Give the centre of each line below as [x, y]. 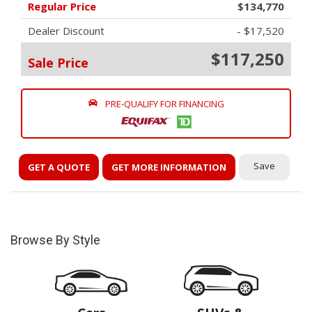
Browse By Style [55, 240]
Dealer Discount [66, 31]
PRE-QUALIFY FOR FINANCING [164, 104]
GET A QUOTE [59, 167]
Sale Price [58, 63]
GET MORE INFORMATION [169, 167]
